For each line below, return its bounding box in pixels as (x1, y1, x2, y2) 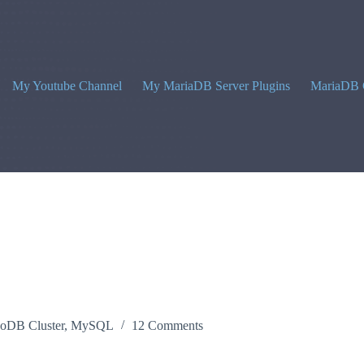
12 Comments (132, 318, 203, 333)
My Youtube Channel (11, 79, 122, 93)
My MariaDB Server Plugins (141, 79, 290, 93)
